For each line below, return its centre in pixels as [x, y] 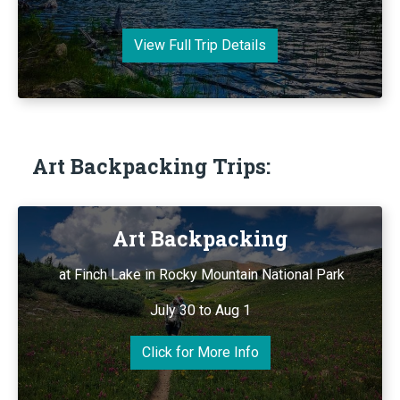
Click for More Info [200, 352]
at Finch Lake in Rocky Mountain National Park [200, 274]
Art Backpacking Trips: [151, 166]
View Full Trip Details [200, 45]
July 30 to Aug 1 [200, 310]
